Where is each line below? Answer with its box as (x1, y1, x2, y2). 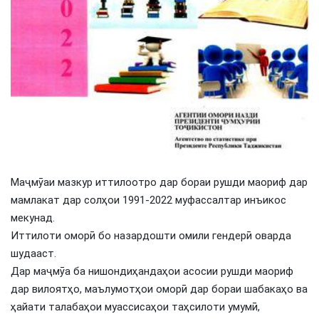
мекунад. (11, 211, 55, 224)
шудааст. (11, 246, 56, 260)
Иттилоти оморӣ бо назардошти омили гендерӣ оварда (11, 229, 291, 242)
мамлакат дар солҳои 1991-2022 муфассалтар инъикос (11, 193, 286, 206)
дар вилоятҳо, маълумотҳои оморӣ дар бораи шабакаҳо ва (11, 282, 308, 296)
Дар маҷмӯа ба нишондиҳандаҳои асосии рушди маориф (11, 264, 293, 278)
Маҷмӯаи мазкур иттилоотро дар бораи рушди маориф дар (11, 175, 308, 189)
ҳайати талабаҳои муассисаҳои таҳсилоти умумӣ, (11, 300, 260, 313)
